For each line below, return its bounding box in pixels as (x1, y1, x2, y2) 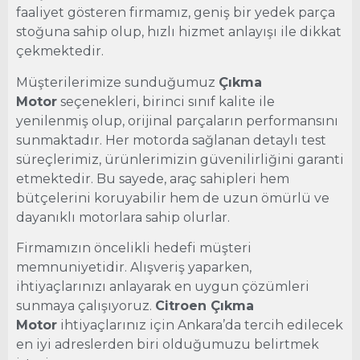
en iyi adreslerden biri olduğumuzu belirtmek (16, 337, 319, 353)
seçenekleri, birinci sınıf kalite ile (57, 93, 275, 109)
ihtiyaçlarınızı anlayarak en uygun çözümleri (16, 279, 309, 295)
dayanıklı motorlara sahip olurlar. (16, 209, 230, 225)
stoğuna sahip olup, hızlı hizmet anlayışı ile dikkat (16, 24, 342, 40)
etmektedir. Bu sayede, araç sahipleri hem (16, 170, 289, 186)
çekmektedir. (16, 43, 104, 59)
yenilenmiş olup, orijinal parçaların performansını (16, 112, 338, 129)
